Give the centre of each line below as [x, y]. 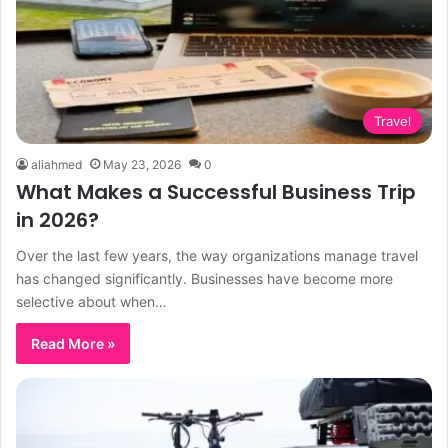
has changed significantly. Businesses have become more [204, 278]
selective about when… [91, 301]
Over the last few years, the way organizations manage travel [217, 255]
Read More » [73, 343]
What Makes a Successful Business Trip [216, 191]
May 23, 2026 [142, 164]
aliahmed [56, 164]
